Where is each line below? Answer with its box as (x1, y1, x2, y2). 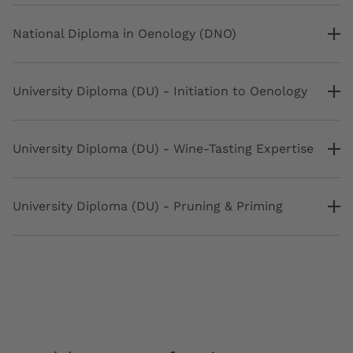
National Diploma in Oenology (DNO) (13, 26, 236, 42)
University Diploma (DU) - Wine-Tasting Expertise (13, 141, 314, 157)
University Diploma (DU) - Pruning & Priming (13, 199, 283, 214)
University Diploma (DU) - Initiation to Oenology (13, 84, 307, 99)
